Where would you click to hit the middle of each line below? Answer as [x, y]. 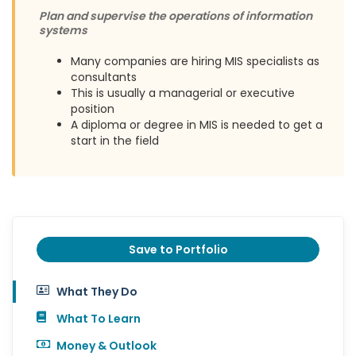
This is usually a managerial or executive [183, 93]
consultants [104, 77]
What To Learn [99, 319]
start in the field [115, 141]
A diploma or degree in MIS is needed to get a [197, 125]
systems [63, 31]
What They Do [97, 292]
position [93, 109]
